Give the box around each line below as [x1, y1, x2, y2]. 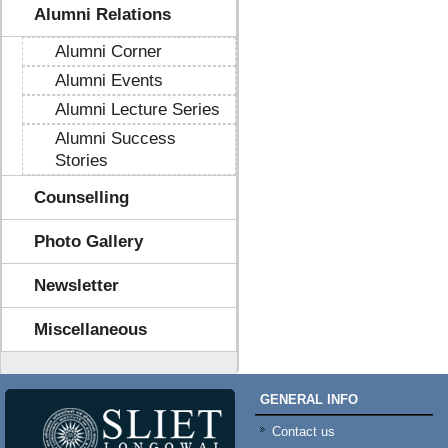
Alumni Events [55, 71, 163, 90]
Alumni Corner [55, 42, 162, 61]
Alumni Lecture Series [55, 100, 220, 119]
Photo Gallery [34, 232, 143, 251]
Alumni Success [55, 129, 176, 148]
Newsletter [34, 276, 119, 295]
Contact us [272, 424, 335, 439]
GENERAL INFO [260, 392, 358, 407]
